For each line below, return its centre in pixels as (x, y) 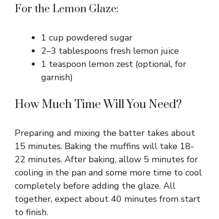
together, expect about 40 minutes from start (108, 199)
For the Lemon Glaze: (67, 9)
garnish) (57, 77)
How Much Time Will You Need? (98, 104)
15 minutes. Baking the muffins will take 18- (104, 146)
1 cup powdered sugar (87, 37)
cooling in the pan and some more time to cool (108, 172)
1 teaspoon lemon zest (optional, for (114, 64)
